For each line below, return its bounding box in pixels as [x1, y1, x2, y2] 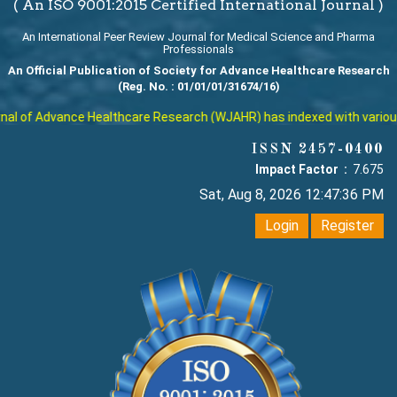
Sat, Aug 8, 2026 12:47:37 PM [199, 186, 384, 204]
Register [321, 217, 374, 235]
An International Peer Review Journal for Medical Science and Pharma [22, 30, 375, 44]
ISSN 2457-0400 [252, 143, 384, 158]
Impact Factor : [255, 162, 350, 177]
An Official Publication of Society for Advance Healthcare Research [7, 64, 390, 78]
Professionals [163, 43, 234, 57]
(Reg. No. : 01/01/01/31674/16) [117, 80, 280, 94]
